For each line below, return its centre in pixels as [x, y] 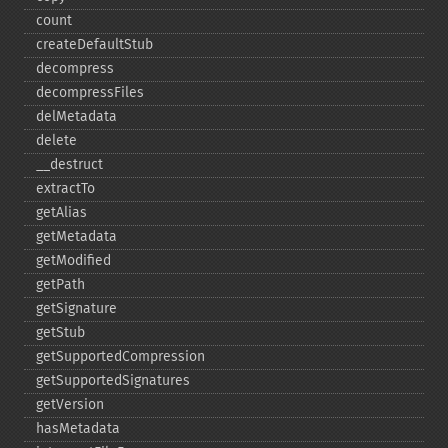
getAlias [61, 212]
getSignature [76, 308]
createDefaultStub [94, 44]
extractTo [65, 188]
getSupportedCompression [120, 356]
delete [56, 140]
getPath [60, 284]
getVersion [70, 404]
